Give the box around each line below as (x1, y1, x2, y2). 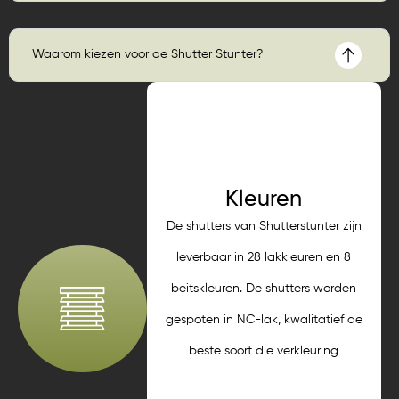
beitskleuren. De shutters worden (171, 281, 357, 295)
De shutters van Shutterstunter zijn (166, 219, 362, 232)
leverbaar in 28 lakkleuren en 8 (176, 250, 352, 264)
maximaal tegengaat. (200, 375, 327, 388)
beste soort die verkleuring (189, 344, 339, 357)
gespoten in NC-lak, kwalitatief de (165, 313, 362, 326)
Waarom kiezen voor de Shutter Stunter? (32, 48, 263, 61)
